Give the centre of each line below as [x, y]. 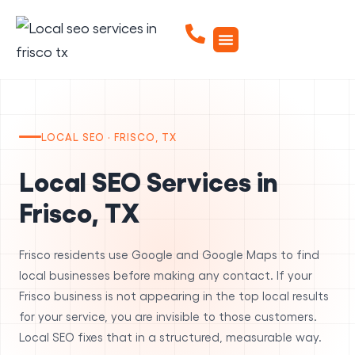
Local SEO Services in [149, 179]
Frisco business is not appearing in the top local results [174, 295]
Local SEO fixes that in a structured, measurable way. [170, 336]
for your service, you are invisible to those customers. [168, 316]
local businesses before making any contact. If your [166, 275]
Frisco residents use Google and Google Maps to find [169, 254]
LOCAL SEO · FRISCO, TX [109, 136]
